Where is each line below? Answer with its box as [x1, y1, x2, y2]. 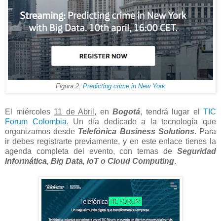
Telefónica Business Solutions [78, 127, 194, 136]
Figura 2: [56, 82, 83, 90]
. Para [194, 127, 217, 136]
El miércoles [5, 107, 54, 116]
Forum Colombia [5, 117, 67, 126]
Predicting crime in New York [83, 82, 165, 90]
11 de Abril [54, 107, 94, 116]
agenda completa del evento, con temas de [5, 147, 177, 155]
